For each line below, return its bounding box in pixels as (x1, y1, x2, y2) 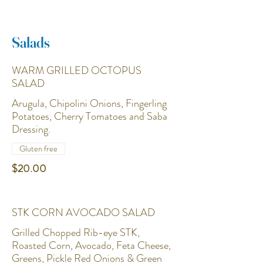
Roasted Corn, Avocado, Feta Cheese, (12, 238, 171, 253)
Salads (12, 33, 50, 51)
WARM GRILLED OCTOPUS (12, 63, 141, 78)
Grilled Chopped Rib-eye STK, (12, 225, 140, 240)
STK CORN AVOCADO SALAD (12, 205, 155, 220)
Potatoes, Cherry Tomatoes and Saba (12, 109, 167, 124)
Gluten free (19, 143, 58, 154)
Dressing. (12, 122, 50, 137)
